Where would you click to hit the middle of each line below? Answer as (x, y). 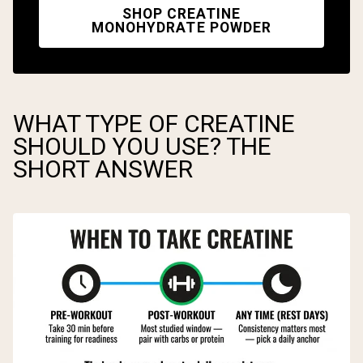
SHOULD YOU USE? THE (142, 147)
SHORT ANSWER (103, 169)
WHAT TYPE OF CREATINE (154, 124)
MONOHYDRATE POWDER (181, 28)
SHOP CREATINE (181, 14)
